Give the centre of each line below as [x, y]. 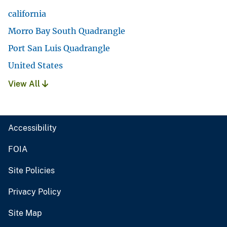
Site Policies [31, 171]
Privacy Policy [35, 192]
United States [35, 66]
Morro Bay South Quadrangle [67, 31]
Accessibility [32, 128]
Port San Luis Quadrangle [59, 48]
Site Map [25, 213]
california [27, 14]
